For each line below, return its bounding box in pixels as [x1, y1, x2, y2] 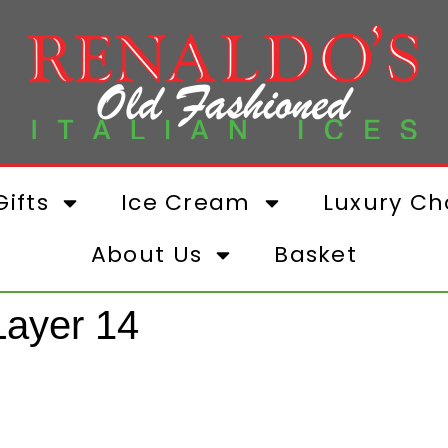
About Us [90, 239, 203, 270]
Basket [274, 239, 358, 270]
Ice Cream [120, 187, 251, 218]
